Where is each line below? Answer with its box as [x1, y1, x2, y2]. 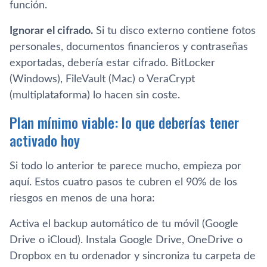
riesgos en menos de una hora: [10, 193, 155, 204]
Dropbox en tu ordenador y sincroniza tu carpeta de [10, 250, 256, 262]
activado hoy [10, 129, 80, 151]
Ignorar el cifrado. [10, 25, 93, 36]
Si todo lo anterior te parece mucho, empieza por [10, 160, 241, 172]
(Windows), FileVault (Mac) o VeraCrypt [10, 73, 195, 85]
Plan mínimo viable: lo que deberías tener [10, 111, 239, 133]
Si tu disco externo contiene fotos [93, 25, 256, 36]
